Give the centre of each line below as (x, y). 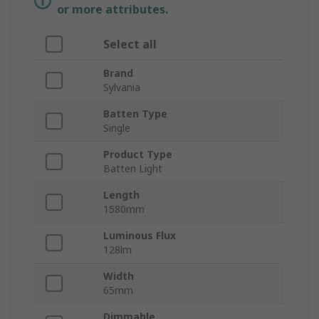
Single (117, 128)
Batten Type (135, 114)
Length (121, 195)
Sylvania (122, 88)
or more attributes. (113, 10)
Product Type (138, 155)
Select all (130, 45)
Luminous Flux (140, 236)
